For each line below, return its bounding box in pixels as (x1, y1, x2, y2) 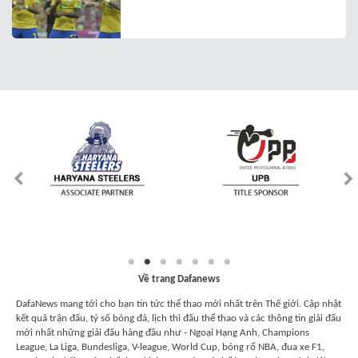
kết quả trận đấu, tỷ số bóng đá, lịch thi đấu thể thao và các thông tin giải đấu (16, 313, 341, 324)
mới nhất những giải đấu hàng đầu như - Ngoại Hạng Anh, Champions (16, 328, 309, 339)
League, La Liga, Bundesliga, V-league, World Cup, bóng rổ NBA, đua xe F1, (16, 342, 324, 353)
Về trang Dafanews (138, 274, 220, 285)
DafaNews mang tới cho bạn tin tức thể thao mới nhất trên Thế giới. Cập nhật (16, 299, 341, 310)
